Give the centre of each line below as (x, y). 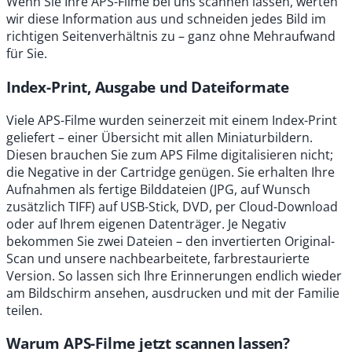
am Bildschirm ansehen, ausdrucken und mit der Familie (173, 293)
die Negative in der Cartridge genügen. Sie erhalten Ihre (170, 172)
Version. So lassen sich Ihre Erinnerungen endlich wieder (174, 275)
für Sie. (27, 54)
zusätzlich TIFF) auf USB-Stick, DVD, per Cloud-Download (172, 206)
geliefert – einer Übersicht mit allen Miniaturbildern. (159, 137)
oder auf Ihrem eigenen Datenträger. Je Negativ (146, 224)
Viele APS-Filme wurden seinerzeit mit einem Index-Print (172, 120)
